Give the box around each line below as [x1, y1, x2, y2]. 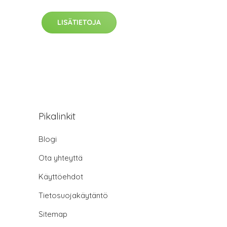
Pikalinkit [39, 110, 75, 123]
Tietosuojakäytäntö [39, 191, 108, 201]
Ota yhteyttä [39, 153, 83, 163]
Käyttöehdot [39, 172, 83, 182]
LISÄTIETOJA [57, 18, 101, 27]
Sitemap [39, 209, 67, 219]
